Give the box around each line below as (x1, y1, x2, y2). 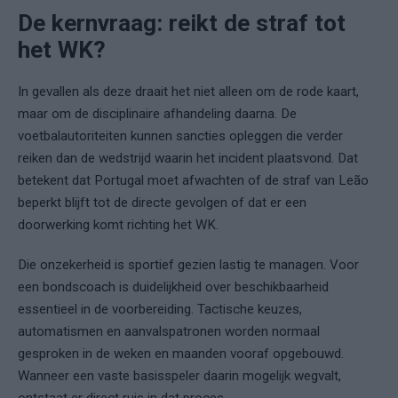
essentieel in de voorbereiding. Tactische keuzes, (18, 301, 302, 318)
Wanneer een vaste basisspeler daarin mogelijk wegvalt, (18, 368, 341, 385)
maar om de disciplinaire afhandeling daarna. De (18, 106, 297, 123)
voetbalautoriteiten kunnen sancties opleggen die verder (18, 128, 343, 145)
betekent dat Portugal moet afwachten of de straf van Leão (18, 172, 369, 189)
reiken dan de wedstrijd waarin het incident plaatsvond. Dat (18, 150, 358, 167)
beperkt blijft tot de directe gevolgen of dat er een (18, 195, 306, 211)
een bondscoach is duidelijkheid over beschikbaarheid (18, 279, 329, 296)
